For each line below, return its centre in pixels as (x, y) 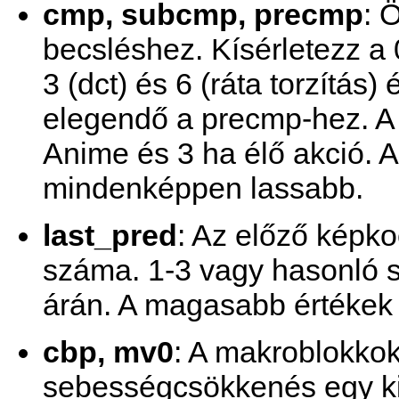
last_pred (110, 236)
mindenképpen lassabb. (203, 188)
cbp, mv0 (108, 352)
